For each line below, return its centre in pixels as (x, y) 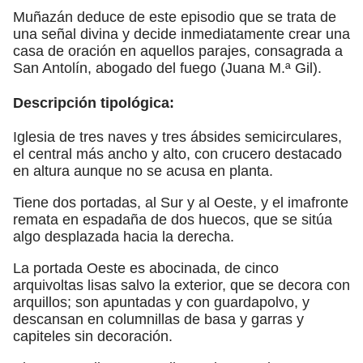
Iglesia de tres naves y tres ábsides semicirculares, (177, 137)
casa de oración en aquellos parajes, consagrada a (178, 51)
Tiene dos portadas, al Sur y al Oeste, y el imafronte (181, 202)
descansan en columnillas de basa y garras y (158, 319)
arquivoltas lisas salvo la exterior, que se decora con (181, 285)
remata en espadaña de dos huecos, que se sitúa (173, 219)
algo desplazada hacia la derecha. (124, 236)
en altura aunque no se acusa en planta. (143, 171)
